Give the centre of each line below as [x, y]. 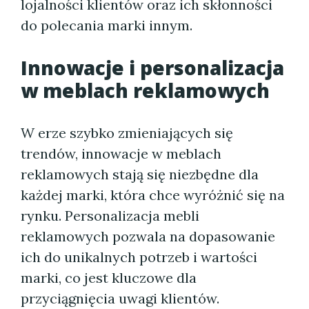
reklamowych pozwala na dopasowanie [148, 236]
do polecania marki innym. [107, 25]
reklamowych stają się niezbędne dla [140, 174]
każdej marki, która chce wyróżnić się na [153, 195]
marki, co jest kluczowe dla [109, 278]
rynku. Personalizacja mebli [110, 216]
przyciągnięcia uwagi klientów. [120, 298]
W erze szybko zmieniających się [127, 133]
